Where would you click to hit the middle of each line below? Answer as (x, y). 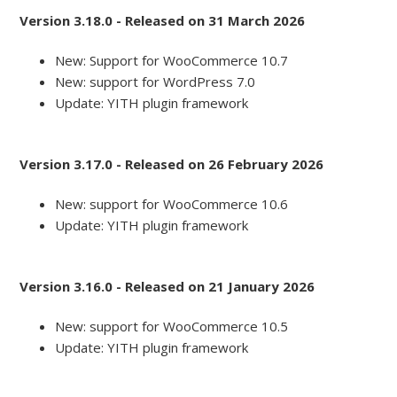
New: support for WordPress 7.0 (156, 82)
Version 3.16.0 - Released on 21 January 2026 (167, 287)
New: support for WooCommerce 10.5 (172, 327)
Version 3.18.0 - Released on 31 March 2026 (163, 21)
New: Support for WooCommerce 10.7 (172, 61)
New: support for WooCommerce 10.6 (172, 204)
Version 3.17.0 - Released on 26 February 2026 (172, 164)
